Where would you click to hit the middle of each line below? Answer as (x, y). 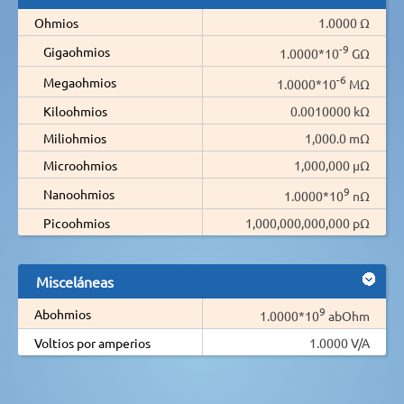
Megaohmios (80, 82)
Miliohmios (75, 138)
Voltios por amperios (92, 342)
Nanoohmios (79, 193)
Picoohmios (77, 222)
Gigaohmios (77, 51)
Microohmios (80, 165)
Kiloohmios (75, 110)
